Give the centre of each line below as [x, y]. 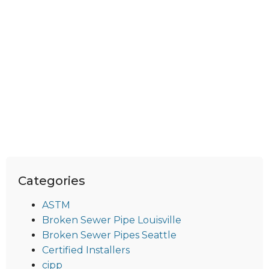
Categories [52, 181]
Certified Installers [86, 250]
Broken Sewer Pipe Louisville [112, 220]
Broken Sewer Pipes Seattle [109, 235]
